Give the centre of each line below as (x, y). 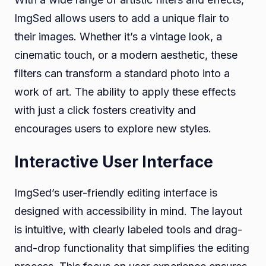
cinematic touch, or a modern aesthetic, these (126, 55)
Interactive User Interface (114, 161)
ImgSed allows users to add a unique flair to (122, 18)
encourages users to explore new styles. (113, 128)
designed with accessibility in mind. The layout (128, 211)
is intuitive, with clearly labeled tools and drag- (128, 229)
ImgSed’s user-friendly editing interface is (116, 192)
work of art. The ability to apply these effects (125, 91)
